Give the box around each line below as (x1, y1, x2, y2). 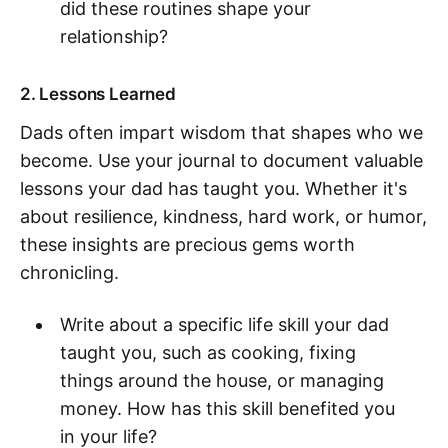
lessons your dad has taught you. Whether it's (20, 178, 407, 200)
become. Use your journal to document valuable (20, 150, 423, 172)
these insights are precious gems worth (20, 234, 355, 256)
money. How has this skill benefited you (59, 398, 395, 420)
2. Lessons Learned (20, 84, 176, 105)
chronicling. (20, 262, 119, 284)
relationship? (59, 26, 168, 48)
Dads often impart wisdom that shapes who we (20, 122, 423, 144)
